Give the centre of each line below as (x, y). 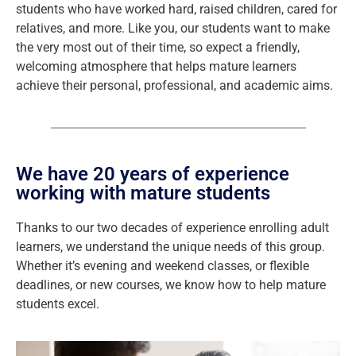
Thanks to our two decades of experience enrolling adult (172, 227)
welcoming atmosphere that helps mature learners (156, 67)
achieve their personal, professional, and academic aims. (176, 86)
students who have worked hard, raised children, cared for (176, 10)
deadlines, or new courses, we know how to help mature (171, 284)
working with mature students (143, 193)
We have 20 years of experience (153, 174)
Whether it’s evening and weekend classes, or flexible (163, 265)
